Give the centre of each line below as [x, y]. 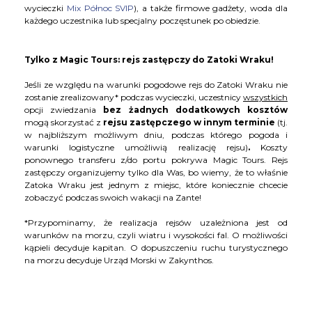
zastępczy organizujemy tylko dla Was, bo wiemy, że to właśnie [156, 173]
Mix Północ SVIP [100, 8]
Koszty [274, 148]
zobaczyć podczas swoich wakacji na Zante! [114, 198]
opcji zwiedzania [64, 110]
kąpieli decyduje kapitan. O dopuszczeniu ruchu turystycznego [156, 248]
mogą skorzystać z [64, 123]
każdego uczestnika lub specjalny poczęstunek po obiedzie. [143, 21]
